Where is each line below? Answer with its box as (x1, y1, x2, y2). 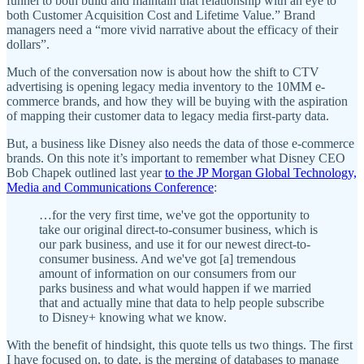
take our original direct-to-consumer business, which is (39, 222, 318, 236)
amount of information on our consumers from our (39, 266, 296, 280)
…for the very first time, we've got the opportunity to (39, 207, 310, 222)
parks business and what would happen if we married (39, 280, 311, 295)
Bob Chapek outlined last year (6, 165, 165, 180)
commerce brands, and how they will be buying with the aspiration (6, 93, 348, 108)
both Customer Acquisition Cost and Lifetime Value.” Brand (6, 7, 315, 22)
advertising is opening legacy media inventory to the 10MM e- (6, 79, 325, 93)
